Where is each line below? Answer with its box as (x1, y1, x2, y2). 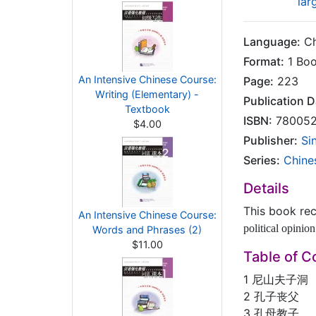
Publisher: (243, 133, 298, 147)
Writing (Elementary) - (95, 88, 199, 100)
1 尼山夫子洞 (243, 272, 308, 286)
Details (243, 180, 289, 197)
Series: (243, 153, 280, 167)
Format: (243, 54, 284, 68)
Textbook (124, 103, 170, 115)
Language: (243, 35, 300, 49)
